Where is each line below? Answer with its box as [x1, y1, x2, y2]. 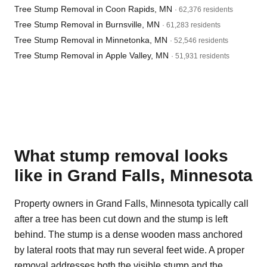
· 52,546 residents [170, 36, 228, 45]
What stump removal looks [14, 147, 228, 165]
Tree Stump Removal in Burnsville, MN [14, 20, 160, 29]
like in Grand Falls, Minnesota [14, 166, 253, 185]
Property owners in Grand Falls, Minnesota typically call [14, 198, 249, 209]
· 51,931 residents [171, 52, 229, 60]
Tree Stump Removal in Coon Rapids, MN [14, 4, 172, 14]
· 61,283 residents [162, 21, 221, 29]
